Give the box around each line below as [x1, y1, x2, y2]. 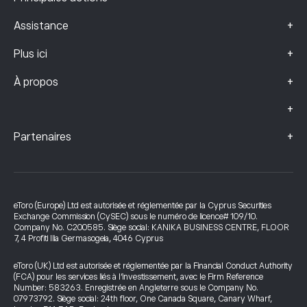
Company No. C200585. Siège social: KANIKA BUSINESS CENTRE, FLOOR [14, 223, 289, 232]
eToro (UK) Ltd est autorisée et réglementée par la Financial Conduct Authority [14, 261, 293, 271]
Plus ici [14, 48, 47, 60]
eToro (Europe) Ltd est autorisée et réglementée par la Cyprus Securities [14, 201, 271, 210]
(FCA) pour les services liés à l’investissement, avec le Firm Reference [14, 272, 263, 282]
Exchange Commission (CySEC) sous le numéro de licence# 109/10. [14, 212, 258, 221]
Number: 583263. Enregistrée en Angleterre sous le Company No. [14, 283, 258, 293]
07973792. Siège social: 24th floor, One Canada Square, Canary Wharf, [14, 294, 272, 304]
